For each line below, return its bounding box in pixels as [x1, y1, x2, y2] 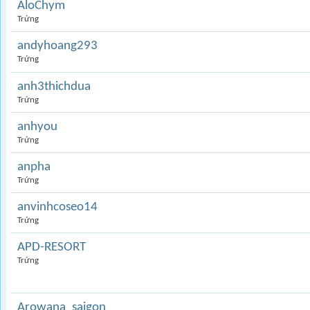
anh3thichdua [17, 80, 91, 93]
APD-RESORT [17, 241, 86, 254]
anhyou [17, 120, 57, 134]
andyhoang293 [17, 39, 98, 53]
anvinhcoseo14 [17, 201, 98, 214]
